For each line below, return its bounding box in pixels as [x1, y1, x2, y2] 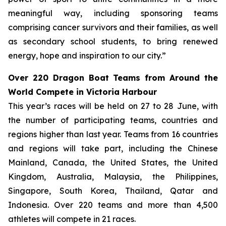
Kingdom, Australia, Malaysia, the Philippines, [8, 172, 218, 182]
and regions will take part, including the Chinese [8, 143, 218, 153]
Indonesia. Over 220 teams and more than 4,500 [8, 200, 218, 210]
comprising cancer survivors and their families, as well [8, 22, 218, 32]
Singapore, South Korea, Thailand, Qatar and [8, 186, 218, 196]
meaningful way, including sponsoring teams [8, 8, 218, 18]
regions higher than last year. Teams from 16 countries [8, 129, 218, 139]
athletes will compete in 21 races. [8, 214, 136, 224]
